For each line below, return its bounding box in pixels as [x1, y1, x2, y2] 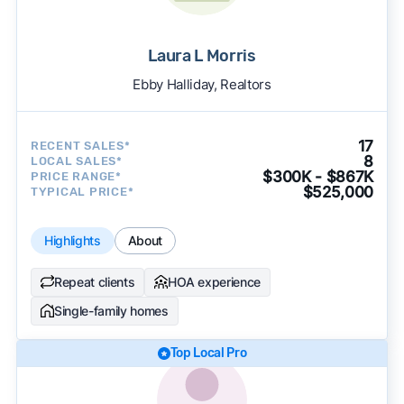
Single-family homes [53, 302, 169, 318]
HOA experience [168, 273, 261, 289]
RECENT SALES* [30, 139, 131, 153]
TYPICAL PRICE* [30, 185, 134, 199]
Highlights [43, 232, 101, 248]
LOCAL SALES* [30, 154, 123, 169]
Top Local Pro [170, 344, 247, 361]
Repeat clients [53, 273, 135, 289]
